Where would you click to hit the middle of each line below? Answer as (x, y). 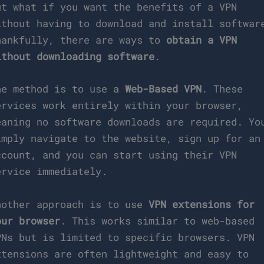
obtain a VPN (202, 40)
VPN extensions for (202, 204)
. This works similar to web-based (158, 220)
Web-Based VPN (164, 89)
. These (222, 89)
